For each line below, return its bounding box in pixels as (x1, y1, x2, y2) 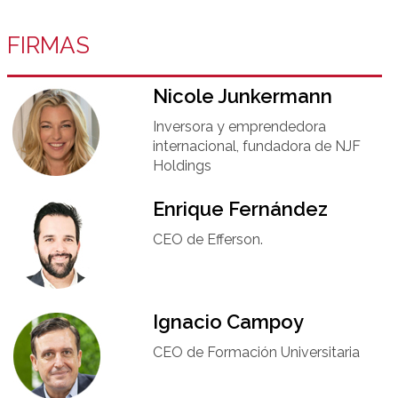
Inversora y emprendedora (152, 117, 326, 135)
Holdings (152, 156, 211, 174)
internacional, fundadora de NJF (152, 137, 361, 155)
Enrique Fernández (152, 196, 328, 220)
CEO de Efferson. (152, 230, 263, 248)
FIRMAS (6, 31, 90, 59)
